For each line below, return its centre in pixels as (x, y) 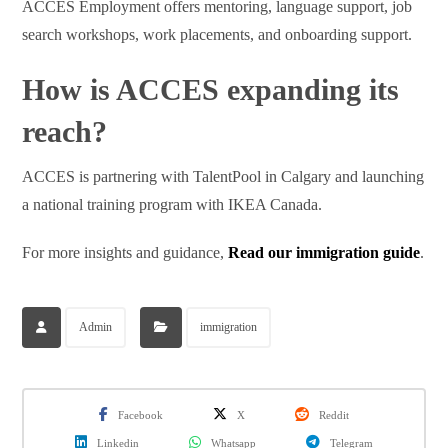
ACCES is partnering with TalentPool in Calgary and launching (223, 177)
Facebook (140, 415)
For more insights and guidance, (125, 253)
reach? (65, 132)
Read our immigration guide (324, 253)
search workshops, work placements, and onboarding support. (217, 35)
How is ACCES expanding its (211, 90)
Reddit (334, 415)
